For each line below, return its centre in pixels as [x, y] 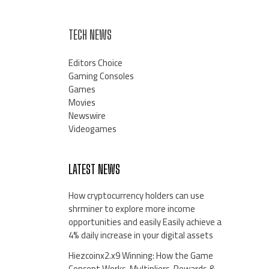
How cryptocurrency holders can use [136, 196]
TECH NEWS [90, 35]
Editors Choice [95, 63]
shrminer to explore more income [131, 209]
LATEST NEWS [94, 169]
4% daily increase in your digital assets [141, 235]
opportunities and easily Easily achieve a [145, 222]
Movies [82, 103]
